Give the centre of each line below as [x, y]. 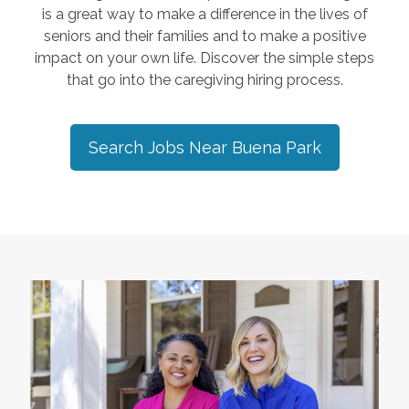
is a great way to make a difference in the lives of [204, 14]
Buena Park [276, 147]
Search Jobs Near [160, 147]
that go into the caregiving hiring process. [204, 80]
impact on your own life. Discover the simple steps [204, 58]
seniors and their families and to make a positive [204, 36]
